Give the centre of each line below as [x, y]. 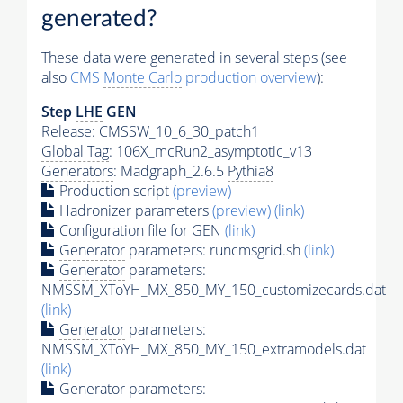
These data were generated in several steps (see [194, 57]
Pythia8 [251, 170]
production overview [249, 77]
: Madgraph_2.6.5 [170, 170]
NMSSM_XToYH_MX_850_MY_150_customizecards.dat [214, 289]
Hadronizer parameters [134, 210]
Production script [114, 190]
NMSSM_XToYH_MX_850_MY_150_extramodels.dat [204, 349]
